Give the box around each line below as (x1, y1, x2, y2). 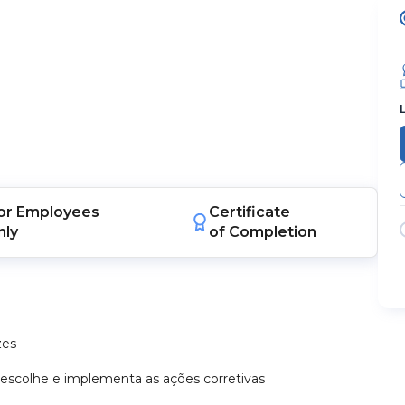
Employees (16, 203, 100, 221)
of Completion (209, 223, 317, 240)
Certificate (209, 203, 291, 221)
